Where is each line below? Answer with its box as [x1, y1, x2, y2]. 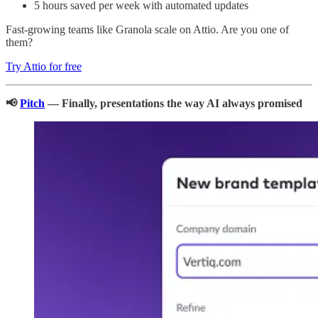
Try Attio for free [6, 60, 82, 72]
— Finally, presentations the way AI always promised [45, 97, 302, 109]
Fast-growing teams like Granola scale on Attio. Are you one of [6, 23, 289, 35]
